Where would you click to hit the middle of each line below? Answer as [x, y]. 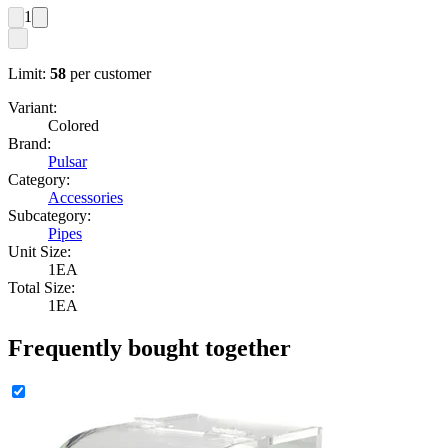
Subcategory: [49, 215]
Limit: [27, 73]
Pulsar [67, 161]
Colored [73, 125]
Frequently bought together [149, 347]
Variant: [32, 107]
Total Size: [41, 287]
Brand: [29, 143]
